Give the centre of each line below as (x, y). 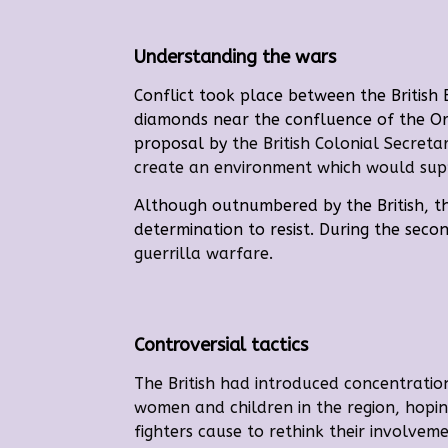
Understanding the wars (235, 56)
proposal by (183, 143)
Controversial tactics (221, 344)
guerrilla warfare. (204, 253)
